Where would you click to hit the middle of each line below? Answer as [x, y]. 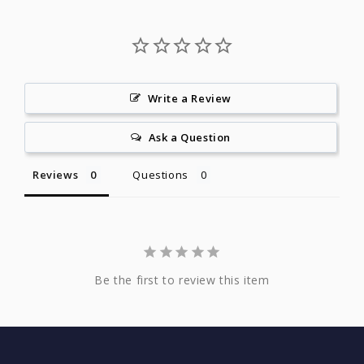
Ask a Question [189, 137]
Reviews [56, 174]
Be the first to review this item [182, 279]
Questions [160, 174]
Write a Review [189, 98]
